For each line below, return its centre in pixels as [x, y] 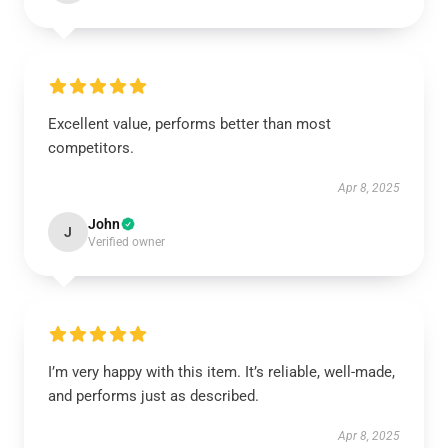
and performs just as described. [153, 396]
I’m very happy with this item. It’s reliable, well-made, [221, 372]
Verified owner [126, 242]
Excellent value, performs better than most [189, 124]
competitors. [91, 148]
